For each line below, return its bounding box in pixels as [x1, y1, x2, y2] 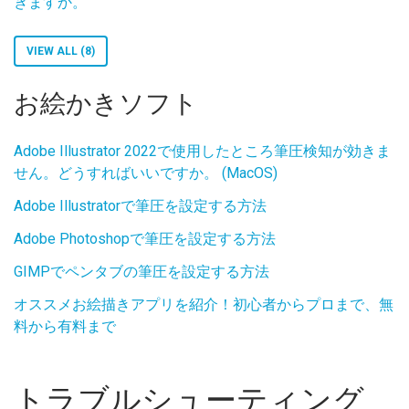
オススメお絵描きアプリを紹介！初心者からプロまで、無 [14, 296, 393, 313]
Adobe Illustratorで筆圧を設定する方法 [14, 197, 267, 215]
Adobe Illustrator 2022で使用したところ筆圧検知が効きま [14, 142, 391, 160]
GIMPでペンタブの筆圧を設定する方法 [14, 263, 269, 280]
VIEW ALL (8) [26, 45, 95, 58]
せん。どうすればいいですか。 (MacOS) [14, 164, 278, 182]
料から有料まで [14, 318, 116, 335]
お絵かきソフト [14, 89, 198, 119]
